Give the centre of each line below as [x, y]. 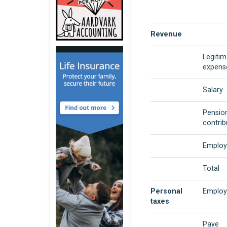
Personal [166, 191]
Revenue [166, 34]
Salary [213, 90]
